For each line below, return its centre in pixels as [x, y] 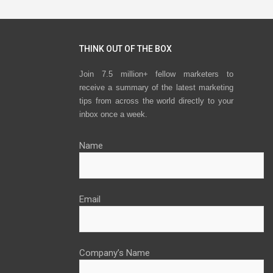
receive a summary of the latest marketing [156, 88]
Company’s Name [115, 253]
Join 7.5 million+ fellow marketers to [156, 74]
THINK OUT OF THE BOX [126, 48]
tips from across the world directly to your [156, 101]
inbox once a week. [113, 115]
